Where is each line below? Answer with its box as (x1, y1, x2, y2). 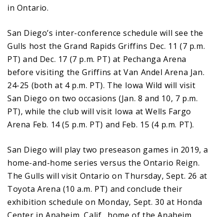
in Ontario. (7, 2, 49, 13)
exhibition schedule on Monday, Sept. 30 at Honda (7, 196, 202, 207)
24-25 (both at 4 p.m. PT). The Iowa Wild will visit (7, 79, 196, 91)
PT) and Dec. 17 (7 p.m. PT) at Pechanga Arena (7, 53, 187, 64)
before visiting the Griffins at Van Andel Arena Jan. (7, 66, 205, 77)
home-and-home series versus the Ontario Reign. (7, 157, 200, 168)
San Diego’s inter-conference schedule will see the (7, 27, 204, 38)
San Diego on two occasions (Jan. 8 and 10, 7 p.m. (7, 93, 198, 104)
